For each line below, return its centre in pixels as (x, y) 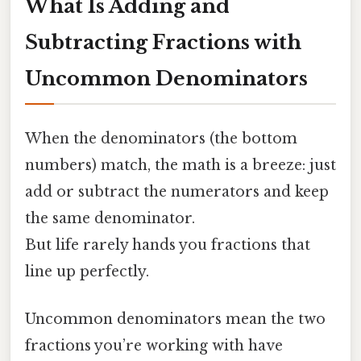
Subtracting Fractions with (163, 42)
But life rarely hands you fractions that (168, 245)
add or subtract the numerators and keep (177, 191)
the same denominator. (110, 218)
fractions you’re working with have (154, 346)
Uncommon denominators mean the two (175, 320)
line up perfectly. (87, 271)
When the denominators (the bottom (161, 138)
